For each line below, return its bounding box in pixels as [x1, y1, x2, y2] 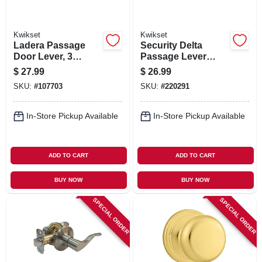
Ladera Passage [13, 40, 85, 50]
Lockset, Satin [140, 62, 204, 73]
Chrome [140, 73, 176, 84]
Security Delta [140, 40, 202, 50]
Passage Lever [140, 51, 206, 61]
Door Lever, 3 [13, 51, 73, 61]
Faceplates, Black [13, 62, 92, 73]
